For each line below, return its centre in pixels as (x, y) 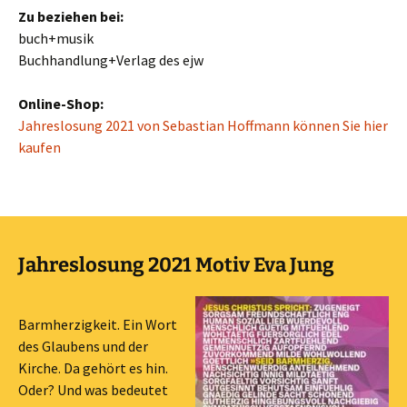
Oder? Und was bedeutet (93, 390)
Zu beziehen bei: (71, 16)
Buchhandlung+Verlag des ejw (111, 60)
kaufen (40, 147)
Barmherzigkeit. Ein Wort (98, 324)
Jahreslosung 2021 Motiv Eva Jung (176, 265)
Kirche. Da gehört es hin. (93, 368)
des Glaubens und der (83, 346)
